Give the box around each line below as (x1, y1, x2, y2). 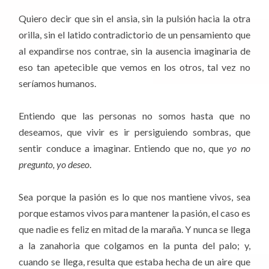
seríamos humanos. (19, 77, 97, 89)
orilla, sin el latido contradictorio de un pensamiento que (19, 28, 250, 40)
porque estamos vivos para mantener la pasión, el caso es (19, 207, 250, 219)
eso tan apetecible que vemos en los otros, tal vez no (19, 61, 250, 73)
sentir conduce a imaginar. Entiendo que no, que (19, 142, 228, 154)
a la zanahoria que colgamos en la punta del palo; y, (19, 240, 250, 252)
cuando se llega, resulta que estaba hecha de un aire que (19, 256, 250, 268)
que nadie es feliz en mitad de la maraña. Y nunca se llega (19, 223, 250, 235)
